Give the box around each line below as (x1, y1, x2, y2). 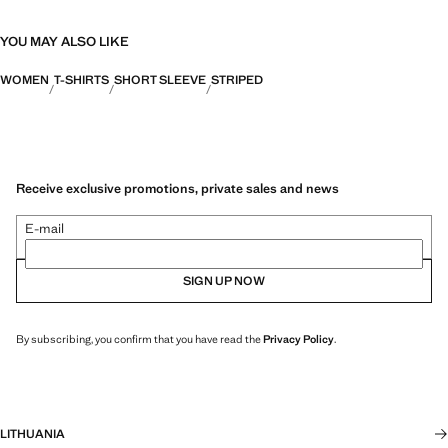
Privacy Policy (263, 331, 334, 346)
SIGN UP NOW (183, 272, 265, 289)
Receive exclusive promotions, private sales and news (16, 179, 339, 197)
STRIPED (211, 72, 263, 88)
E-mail (25, 219, 64, 237)
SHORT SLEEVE (114, 72, 206, 88)
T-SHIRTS (54, 72, 109, 88)
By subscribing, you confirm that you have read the (16, 331, 263, 346)
